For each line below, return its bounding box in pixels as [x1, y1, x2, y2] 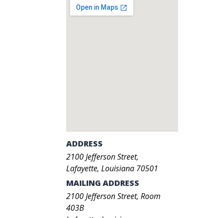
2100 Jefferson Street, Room [66, 191, 161, 201]
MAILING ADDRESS [66, 178, 139, 188]
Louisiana [101, 163, 134, 174]
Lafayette [66, 163, 97, 174]
